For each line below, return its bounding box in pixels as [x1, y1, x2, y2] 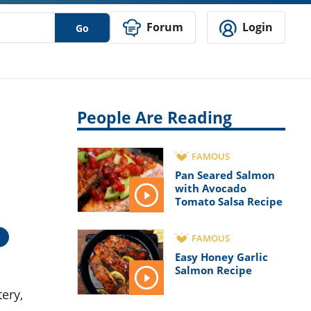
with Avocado [175, 181, 246, 196]
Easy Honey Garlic [175, 250, 268, 264]
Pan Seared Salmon [175, 168, 275, 183]
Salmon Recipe [175, 263, 252, 278]
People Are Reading [77, 107, 232, 129]
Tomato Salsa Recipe [175, 194, 283, 209]
